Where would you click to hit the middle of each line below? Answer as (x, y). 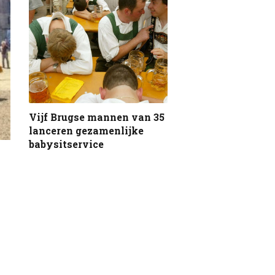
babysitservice (66, 144)
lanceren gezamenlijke (86, 130)
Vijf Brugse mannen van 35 (97, 117)
